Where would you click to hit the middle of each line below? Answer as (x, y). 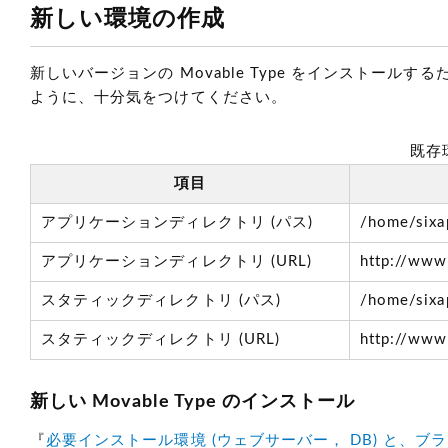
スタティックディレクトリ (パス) (161, 300)
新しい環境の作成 (128, 18)
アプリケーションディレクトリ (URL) (176, 261)
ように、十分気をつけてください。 (158, 97)
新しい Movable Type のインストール (193, 402)
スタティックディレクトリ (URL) (160, 339)
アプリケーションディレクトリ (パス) (177, 222)
